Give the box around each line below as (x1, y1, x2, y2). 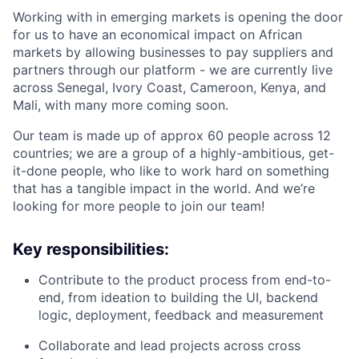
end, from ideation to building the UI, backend (38, 289, 318, 306)
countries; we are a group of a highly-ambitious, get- (13, 145, 334, 162)
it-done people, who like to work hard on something (13, 163, 329, 179)
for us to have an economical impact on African (13, 26, 302, 43)
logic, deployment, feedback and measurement (38, 307, 324, 324)
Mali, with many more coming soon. (13, 97, 228, 114)
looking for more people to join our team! (13, 198, 264, 215)
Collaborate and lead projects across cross (38, 337, 301, 354)
